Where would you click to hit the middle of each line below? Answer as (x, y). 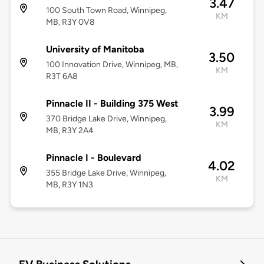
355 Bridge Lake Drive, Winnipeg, (106, 173)
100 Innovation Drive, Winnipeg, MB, (112, 65)
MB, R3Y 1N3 (69, 185)
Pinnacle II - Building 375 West (112, 104)
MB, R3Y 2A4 (70, 131)
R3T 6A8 (62, 77)
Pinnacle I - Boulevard (93, 158)
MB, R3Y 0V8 (70, 22)
